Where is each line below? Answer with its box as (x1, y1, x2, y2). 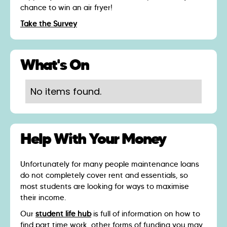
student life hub (35, 209, 91, 219)
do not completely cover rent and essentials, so (20, 171, 188, 180)
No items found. (30, 85, 101, 98)
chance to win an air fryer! (20, 3, 112, 13)
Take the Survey (20, 19, 77, 29)
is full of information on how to (91, 209, 200, 219)
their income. (20, 193, 66, 203)
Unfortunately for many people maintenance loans (20, 160, 199, 169)
